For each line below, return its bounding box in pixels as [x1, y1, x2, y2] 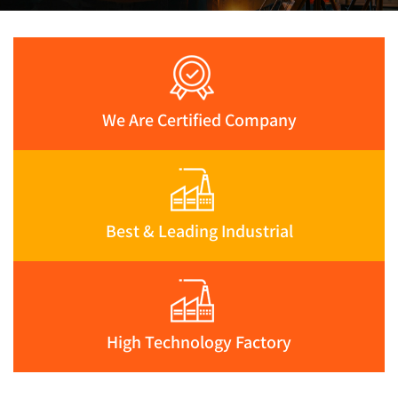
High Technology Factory [107, 330, 291, 354]
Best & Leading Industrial [105, 219, 293, 243]
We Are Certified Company [101, 108, 297, 132]
